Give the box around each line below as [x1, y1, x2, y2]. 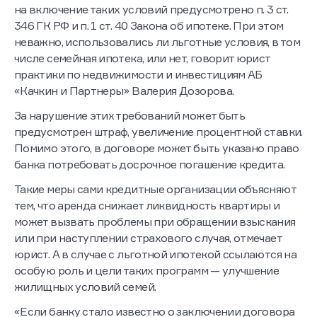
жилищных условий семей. [14, 279, 156, 294]
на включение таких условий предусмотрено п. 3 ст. [14, 2, 289, 17]
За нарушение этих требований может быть [14, 108, 246, 123]
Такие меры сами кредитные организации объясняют [14, 182, 296, 197]
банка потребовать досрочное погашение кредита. [14, 157, 287, 172]
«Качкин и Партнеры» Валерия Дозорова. [14, 83, 234, 98]
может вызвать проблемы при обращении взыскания [14, 214, 296, 229]
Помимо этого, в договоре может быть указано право [14, 141, 299, 156]
